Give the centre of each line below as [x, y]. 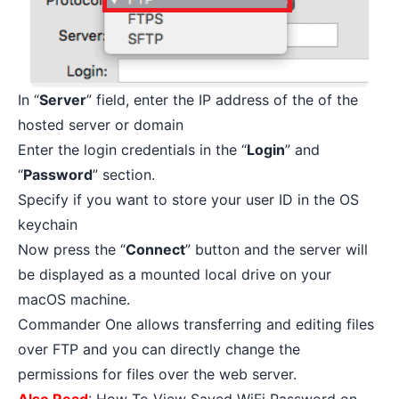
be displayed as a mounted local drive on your [175, 274]
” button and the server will [277, 249]
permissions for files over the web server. [157, 374]
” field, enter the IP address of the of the [222, 99]
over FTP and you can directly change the [159, 349]
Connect [155, 249]
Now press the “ [72, 249]
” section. [124, 174]
